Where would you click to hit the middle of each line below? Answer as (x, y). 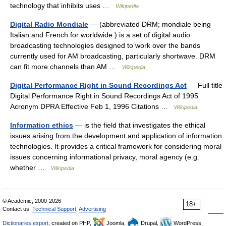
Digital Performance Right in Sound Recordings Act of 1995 (104, 96)
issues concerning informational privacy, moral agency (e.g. (105, 157)
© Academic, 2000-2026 (32, 201)
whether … (31, 167)
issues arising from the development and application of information (116, 136)
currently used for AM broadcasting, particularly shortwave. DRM (113, 56)
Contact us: (17, 209)
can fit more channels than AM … (66, 67)
